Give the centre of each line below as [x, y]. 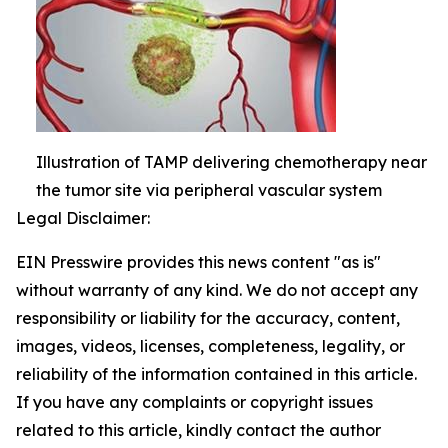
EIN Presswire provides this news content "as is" [198, 262]
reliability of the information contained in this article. [216, 374]
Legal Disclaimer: [83, 218]
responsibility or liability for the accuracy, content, [208, 318]
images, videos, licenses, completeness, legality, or [210, 346]
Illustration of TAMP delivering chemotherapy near [231, 162]
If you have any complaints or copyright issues [194, 402]
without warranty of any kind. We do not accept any [217, 290]
